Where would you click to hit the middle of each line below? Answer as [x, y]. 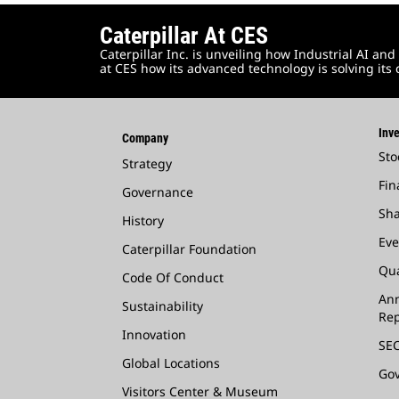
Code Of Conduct [173, 277]
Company [145, 138]
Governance [158, 191]
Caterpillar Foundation [189, 248]
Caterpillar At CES [184, 35]
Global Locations [171, 362]
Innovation [154, 334]
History [143, 220]
